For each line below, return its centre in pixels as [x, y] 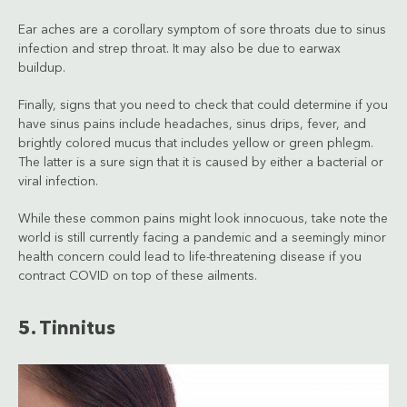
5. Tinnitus [67, 329]
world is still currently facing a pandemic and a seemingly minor [202, 238]
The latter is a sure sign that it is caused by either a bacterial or [201, 162]
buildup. [42, 68]
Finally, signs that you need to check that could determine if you [203, 105]
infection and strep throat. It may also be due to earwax [179, 49]
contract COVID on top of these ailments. [138, 276]
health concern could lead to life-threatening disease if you [190, 257]
